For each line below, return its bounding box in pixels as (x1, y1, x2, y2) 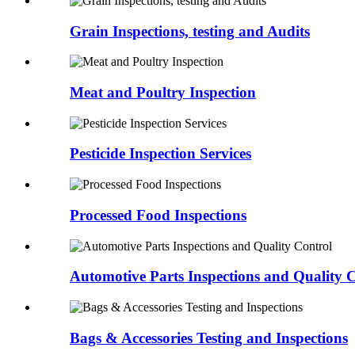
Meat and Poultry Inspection (70, 84, 256, 101)
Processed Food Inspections (70, 206, 246, 223)
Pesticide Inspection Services (70, 145, 251, 162)
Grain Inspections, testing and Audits (70, 22, 310, 40)
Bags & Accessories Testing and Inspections (70, 329, 348, 346)
